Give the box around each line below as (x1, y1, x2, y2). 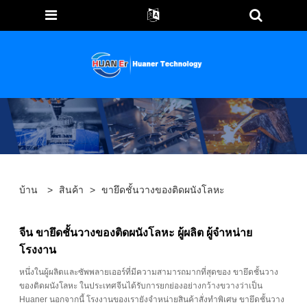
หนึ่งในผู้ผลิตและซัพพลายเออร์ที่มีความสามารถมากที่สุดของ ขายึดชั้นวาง (19, 267, 279, 278)
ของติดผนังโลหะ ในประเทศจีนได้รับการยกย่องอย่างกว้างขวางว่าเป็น (19, 281, 263, 291)
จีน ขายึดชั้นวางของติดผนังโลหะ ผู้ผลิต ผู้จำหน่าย (19, 227, 253, 239)
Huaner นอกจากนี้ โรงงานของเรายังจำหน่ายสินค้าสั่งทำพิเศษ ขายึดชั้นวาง (19, 295, 285, 305)
